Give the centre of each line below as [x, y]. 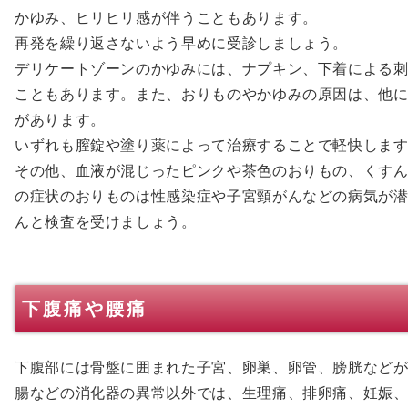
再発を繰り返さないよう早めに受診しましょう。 [182, 43]
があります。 [60, 119]
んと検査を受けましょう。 [106, 221]
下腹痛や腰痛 [85, 308]
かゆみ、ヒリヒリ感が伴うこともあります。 [166, 17]
